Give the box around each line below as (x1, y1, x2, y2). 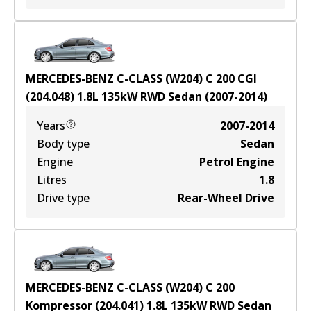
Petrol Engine (199, 154, 274, 169)
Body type (37, 136, 90, 151)
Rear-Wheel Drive (178, 190, 274, 205)
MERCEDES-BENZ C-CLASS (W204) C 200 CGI (26, 71, 257, 86)
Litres (37, 172, 67, 187)
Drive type (37, 190, 90, 205)
